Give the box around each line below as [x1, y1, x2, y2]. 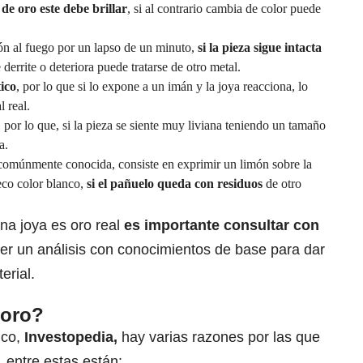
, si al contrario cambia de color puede [127, 2, 321, 16]
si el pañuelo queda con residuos [83, 177, 266, 191]
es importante [124, 217, 224, 234]
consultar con [224, 217, 319, 234]
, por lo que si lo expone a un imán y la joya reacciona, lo [16, 79, 308, 94]
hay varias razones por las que [117, 329, 320, 346]
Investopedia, [20, 329, 117, 346]
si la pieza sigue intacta [198, 41, 322, 55]
